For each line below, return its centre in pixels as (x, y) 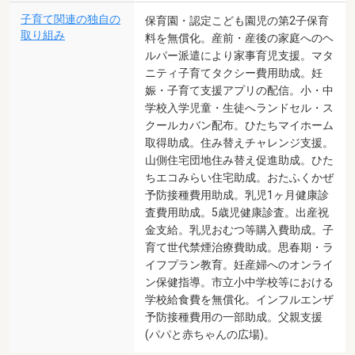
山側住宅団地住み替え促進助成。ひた (239, 160)
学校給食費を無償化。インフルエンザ (239, 299)
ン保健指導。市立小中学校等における (239, 282)
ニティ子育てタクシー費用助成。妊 (234, 73)
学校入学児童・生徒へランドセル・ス (239, 107)
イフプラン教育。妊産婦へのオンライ (239, 264)
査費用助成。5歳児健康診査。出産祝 (237, 212)
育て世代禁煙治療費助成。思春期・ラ (239, 247)
